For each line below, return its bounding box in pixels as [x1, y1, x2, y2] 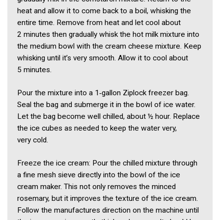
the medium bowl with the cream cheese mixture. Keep [17, 42, 201, 51]
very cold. [17, 136, 48, 145]
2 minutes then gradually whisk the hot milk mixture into [17, 30, 199, 39]
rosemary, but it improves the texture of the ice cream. [17, 194, 198, 203]
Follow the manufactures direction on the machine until [17, 206, 199, 215]
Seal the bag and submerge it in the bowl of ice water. [17, 100, 195, 110]
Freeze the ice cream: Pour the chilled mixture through [17, 159, 197, 168]
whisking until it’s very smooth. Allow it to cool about [17, 54, 188, 63]
